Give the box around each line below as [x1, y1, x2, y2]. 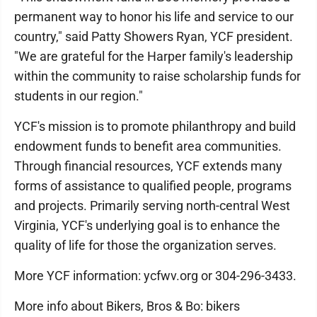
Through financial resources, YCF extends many [14, 158, 282, 173]
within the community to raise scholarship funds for [14, 68, 301, 83]
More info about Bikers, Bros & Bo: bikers [14, 298, 240, 313]
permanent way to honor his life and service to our [14, 8, 294, 24]
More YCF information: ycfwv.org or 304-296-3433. [14, 267, 296, 283]
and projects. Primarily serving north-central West [14, 197, 290, 213]
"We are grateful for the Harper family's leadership [14, 48, 293, 64]
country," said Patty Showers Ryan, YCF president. [14, 28, 293, 44]
